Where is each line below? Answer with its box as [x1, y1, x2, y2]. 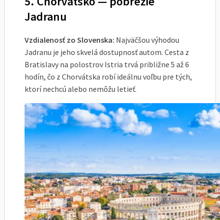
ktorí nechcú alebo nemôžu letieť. [25, 83, 137, 94]
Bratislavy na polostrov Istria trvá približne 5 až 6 [25, 59, 189, 69]
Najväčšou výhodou [114, 34, 179, 45]
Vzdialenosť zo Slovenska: [25, 34, 114, 45]
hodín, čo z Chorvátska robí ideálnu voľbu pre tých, [25, 71, 192, 82]
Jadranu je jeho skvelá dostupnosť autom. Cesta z [25, 47, 189, 57]
